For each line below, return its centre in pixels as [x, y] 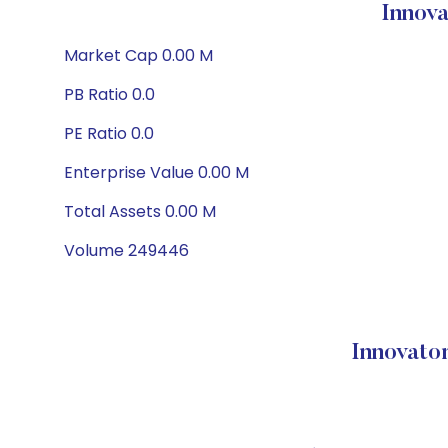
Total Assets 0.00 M [140, 211]
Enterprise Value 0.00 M [156, 172]
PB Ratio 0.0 [109, 94]
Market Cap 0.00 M [138, 55]
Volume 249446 [126, 250]
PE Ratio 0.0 [109, 133]
